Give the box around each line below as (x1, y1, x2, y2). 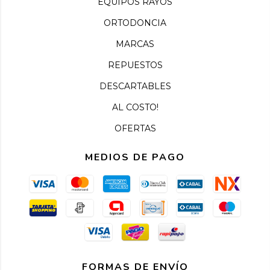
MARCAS (116, 38, 154, 49)
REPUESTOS (107, 59, 163, 71)
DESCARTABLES (99, 80, 171, 92)
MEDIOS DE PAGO (85, 150, 185, 164)
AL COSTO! (111, 101, 159, 113)
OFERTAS (114, 122, 156, 134)
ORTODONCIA (104, 17, 166, 28)
